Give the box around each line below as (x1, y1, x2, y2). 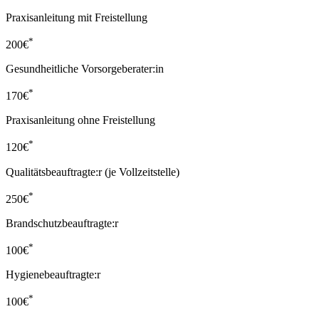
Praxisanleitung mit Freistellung (6, 11, 147, 23)
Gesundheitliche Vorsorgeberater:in (6, 63, 164, 75)
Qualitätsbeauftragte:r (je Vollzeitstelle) (6, 165, 179, 178)
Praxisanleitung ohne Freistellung (6, 114, 155, 127)
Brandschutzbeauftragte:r (6, 217, 118, 230)
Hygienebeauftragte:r (6, 268, 100, 281)
